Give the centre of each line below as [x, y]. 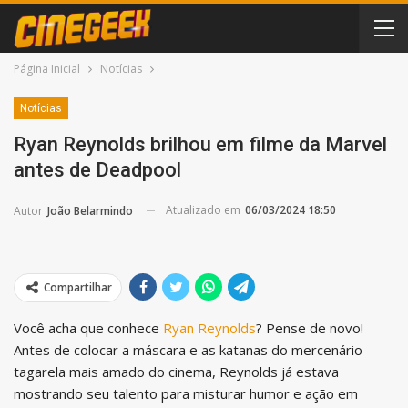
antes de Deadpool [97, 170]
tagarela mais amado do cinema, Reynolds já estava [176, 371]
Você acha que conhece [88, 327]
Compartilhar [78, 287]
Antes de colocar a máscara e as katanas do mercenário [188, 349]
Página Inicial [47, 69]
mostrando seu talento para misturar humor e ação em [186, 393]
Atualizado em [204, 210]
